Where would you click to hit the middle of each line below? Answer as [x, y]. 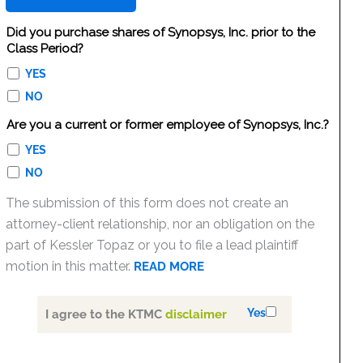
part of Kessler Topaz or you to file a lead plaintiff [152, 245]
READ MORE [169, 267]
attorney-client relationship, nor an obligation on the [160, 224]
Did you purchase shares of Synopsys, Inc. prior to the [160, 32]
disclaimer [196, 315]
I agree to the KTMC [106, 315]
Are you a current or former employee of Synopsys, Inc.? [167, 125]
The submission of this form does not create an [147, 203]
